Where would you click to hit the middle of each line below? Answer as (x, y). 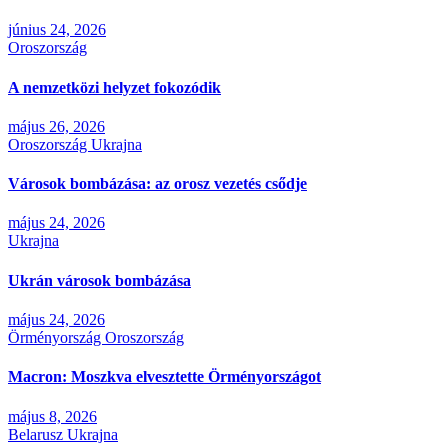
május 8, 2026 (52, 416)
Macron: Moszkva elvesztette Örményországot (164, 377)
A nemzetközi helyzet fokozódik (114, 87)
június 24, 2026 (57, 30)
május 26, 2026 (56, 126)
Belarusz (37, 434)
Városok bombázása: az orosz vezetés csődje (157, 184)
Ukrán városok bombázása (99, 280)
